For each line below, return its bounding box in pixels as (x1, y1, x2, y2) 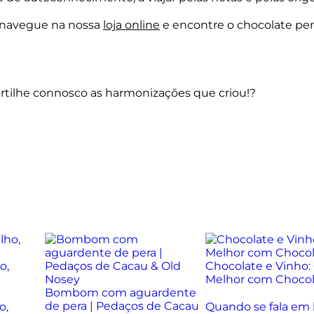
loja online (103, 18, 160, 32)
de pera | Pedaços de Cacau (44, 299, 199, 313)
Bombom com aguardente (44, 286, 196, 299)
